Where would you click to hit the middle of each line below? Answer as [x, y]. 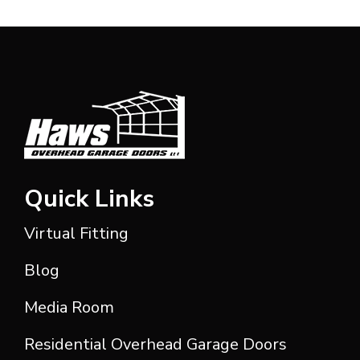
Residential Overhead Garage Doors [155, 344]
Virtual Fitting [76, 233]
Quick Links [89, 199]
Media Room [69, 307]
